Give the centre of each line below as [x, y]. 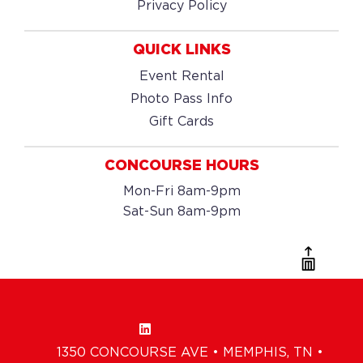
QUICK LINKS [181, 50]
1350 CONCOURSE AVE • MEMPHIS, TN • [190, 353]
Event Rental [181, 77]
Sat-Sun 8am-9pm [181, 212]
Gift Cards [181, 122]
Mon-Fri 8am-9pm [181, 192]
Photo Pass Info [181, 99]
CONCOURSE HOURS [181, 166]
